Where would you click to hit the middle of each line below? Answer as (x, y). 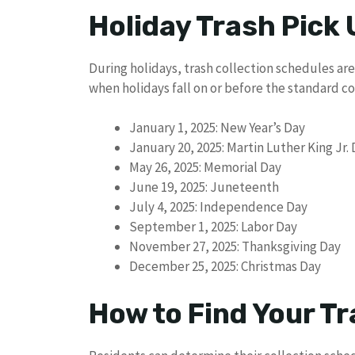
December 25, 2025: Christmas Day (225, 267)
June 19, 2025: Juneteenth (204, 187)
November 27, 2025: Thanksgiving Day (235, 247)
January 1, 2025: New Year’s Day (217, 128)
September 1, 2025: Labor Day (213, 227)
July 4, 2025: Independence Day (218, 207)
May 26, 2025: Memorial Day (205, 168)
